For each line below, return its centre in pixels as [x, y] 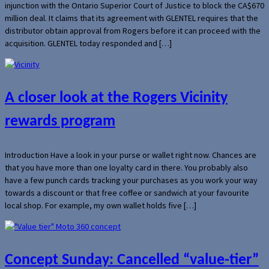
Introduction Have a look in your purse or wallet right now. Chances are [131, 155]
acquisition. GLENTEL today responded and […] [88, 43]
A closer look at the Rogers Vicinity [116, 98]
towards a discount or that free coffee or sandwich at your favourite [127, 192]
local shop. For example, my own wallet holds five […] [101, 205]
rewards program [60, 121]
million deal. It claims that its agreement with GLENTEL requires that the [131, 18]
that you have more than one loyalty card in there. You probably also [126, 167]
